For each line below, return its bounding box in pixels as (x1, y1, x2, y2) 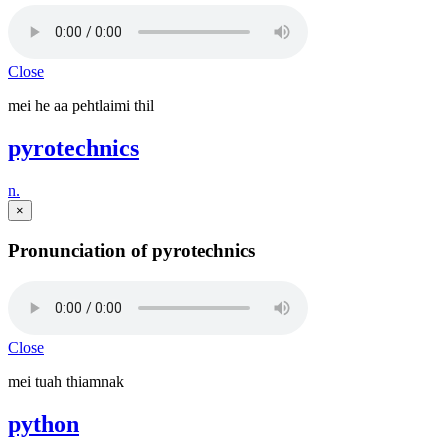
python (8, 410, 79, 437)
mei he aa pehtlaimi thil (8, 97, 154, 115)
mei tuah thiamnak (8, 372, 124, 390)
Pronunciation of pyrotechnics (8, 239, 255, 261)
